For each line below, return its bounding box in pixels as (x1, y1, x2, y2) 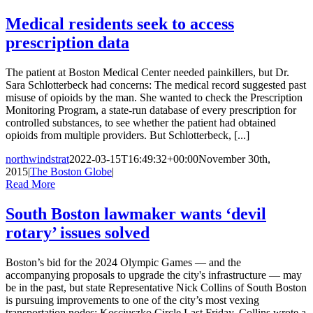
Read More (6, 177, 55, 190)
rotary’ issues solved (6, 223, 150, 242)
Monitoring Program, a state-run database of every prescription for (6, 103, 296, 116)
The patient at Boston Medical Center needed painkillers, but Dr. (6, 66, 289, 78)
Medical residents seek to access (6, 15, 234, 34)
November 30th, (198, 152, 270, 165)
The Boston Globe (30, 165, 112, 177)
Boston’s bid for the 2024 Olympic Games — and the (6, 256, 241, 268)
